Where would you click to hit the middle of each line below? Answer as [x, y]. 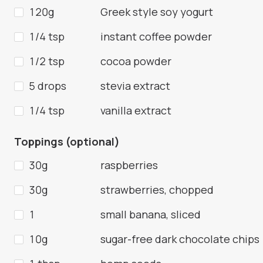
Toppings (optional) [67, 142]
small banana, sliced [151, 215]
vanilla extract [136, 111]
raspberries [129, 165]
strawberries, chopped [157, 190]
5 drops [48, 86]
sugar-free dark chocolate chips [180, 239]
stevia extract [135, 86]
